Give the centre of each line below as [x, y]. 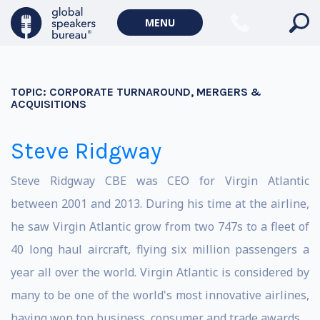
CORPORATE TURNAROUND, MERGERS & [155, 92]
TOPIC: [30, 92]
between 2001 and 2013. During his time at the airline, [160, 204]
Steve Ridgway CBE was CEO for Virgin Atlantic [160, 181]
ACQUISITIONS [49, 104]
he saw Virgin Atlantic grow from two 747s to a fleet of [160, 226]
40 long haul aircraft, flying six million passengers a [160, 249]
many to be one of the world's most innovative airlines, [160, 295]
